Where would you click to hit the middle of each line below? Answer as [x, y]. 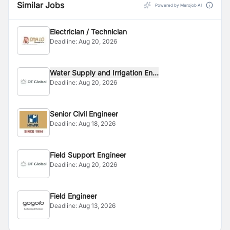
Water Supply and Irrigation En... [104, 73]
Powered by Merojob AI [178, 5]
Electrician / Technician [88, 32]
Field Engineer [73, 196]
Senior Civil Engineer [84, 114]
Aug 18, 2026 [97, 123]
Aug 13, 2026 [97, 206]
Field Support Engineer [88, 155]
